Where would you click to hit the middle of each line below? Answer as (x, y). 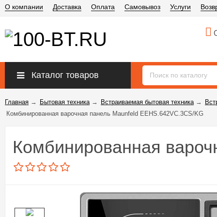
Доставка (67, 7)
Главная (17, 102)
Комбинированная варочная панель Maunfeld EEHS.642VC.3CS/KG (105, 114)
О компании (24, 7)
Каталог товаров (65, 75)
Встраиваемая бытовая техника (147, 102)
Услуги (180, 7)
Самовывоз (142, 7)
